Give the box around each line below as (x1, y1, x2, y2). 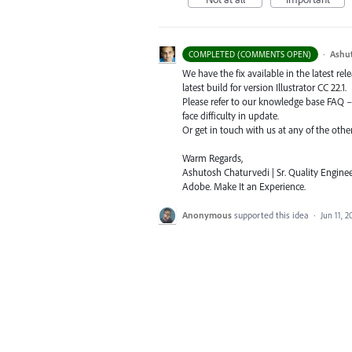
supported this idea (234, 209, 311, 222)
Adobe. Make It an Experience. (182, 180, 306, 193)
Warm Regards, (182, 152, 243, 165)
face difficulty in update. (182, 109, 279, 123)
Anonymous (182, 209, 232, 222)
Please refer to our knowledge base (182, 95, 327, 108)
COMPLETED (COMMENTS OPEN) (189, 49, 312, 60)
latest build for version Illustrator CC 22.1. (182, 81, 346, 94)
